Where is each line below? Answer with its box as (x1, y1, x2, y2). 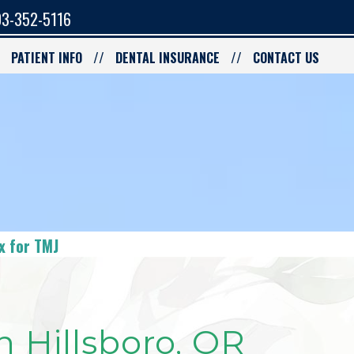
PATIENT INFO (11, 48, 82, 67)
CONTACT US (253, 48, 319, 67)
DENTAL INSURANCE (115, 48, 220, 67)
